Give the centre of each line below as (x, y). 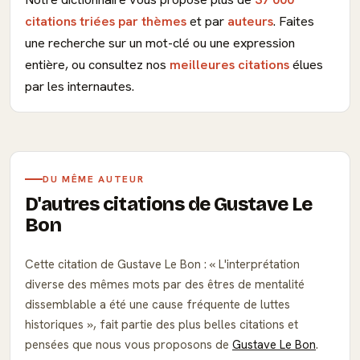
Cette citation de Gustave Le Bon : (117, 264)
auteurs (250, 21)
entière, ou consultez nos (97, 65)
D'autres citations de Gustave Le (169, 204)
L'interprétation (258, 264)
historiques (56, 325)
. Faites (294, 21)
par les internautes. (80, 86)
